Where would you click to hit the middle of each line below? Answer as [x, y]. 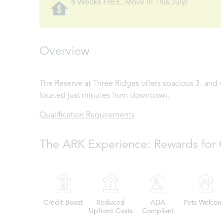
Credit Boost [63, 203]
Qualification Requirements [87, 115]
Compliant [158, 211]
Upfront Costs [110, 211]
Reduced [110, 203]
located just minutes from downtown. [104, 96]
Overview [64, 52]
